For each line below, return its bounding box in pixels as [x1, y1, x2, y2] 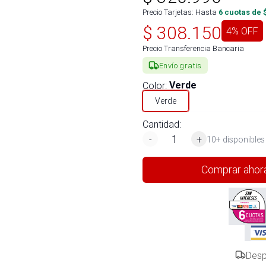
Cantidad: [142, 118, 181, 130]
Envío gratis [159, 60, 202, 71]
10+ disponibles [207, 134, 265, 145]
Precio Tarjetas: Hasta [142, 7, 217, 17]
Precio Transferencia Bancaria [142, 43, 244, 53]
